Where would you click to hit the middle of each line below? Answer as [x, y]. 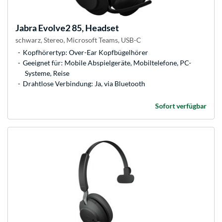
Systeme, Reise [47, 73]
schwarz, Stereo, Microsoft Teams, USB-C [78, 40]
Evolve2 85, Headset [78, 28]
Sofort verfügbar [181, 106]
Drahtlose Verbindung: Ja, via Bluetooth [84, 84]
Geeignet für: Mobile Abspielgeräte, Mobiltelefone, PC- [107, 63]
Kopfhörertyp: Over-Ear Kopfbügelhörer [85, 53]
